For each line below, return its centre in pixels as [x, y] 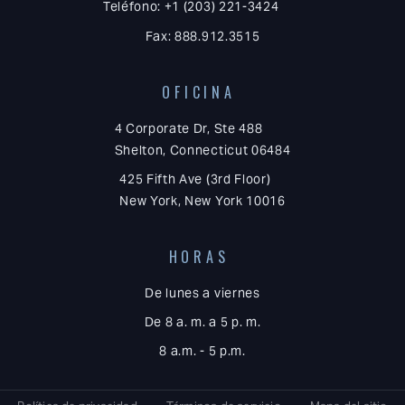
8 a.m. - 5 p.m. [202, 351]
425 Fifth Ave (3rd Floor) [195, 179]
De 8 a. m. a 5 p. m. [202, 322]
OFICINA [199, 92]
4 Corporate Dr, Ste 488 [188, 128]
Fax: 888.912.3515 [202, 36]
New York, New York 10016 [202, 200]
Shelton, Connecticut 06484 [202, 150]
